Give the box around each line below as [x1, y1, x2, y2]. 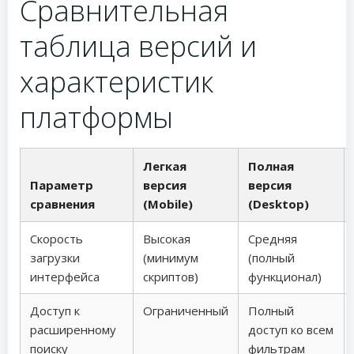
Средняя [248, 231, 297, 247]
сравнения [30, 196, 95, 212]
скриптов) [143, 269, 198, 284]
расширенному [30, 322, 116, 337]
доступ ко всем [248, 322, 333, 337]
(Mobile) [143, 196, 193, 212]
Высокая [143, 231, 190, 247]
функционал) [248, 269, 322, 284]
